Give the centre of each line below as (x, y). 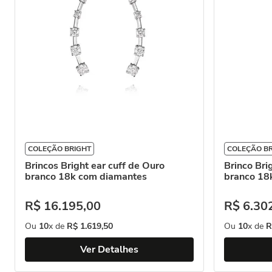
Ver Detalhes (109, 250)
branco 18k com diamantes (86, 177)
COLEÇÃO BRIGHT (59, 149)
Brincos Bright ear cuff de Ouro (95, 166)
